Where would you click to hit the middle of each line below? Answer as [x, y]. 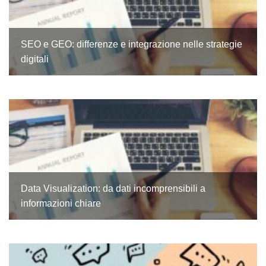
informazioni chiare [61, 203]
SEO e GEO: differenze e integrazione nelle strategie [132, 44]
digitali [35, 59]
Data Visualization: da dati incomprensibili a [113, 188]
